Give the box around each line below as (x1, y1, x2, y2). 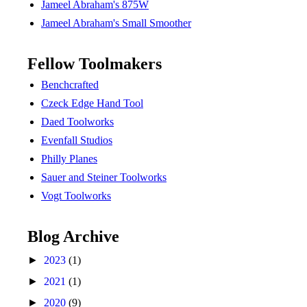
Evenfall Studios (41, 134, 112, 146)
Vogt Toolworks (41, 190, 111, 201)
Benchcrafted (41, 79, 99, 90)
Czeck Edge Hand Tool (41, 97, 143, 109)
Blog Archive (27, 228, 119, 245)
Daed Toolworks (41, 116, 114, 127)
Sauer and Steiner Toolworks (41, 171, 167, 183)
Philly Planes (41, 153, 97, 164)
